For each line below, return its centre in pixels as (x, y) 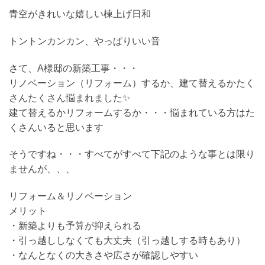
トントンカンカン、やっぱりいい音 (85, 41)
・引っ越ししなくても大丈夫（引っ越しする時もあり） (127, 241)
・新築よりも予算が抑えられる (75, 226)
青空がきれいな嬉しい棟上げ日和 (80, 14)
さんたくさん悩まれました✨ (70, 98)
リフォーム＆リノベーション (70, 196)
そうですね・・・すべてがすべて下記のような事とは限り (132, 154)
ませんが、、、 (42, 169)
